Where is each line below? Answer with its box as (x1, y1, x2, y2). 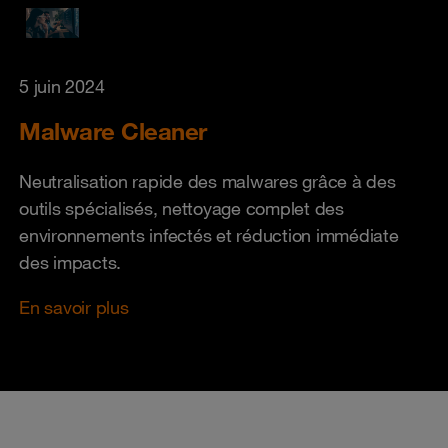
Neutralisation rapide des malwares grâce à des (19, 170, 396, 192)
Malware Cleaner (19, 116, 207, 146)
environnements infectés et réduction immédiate (19, 224, 399, 246)
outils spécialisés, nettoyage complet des (19, 197, 344, 219)
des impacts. (19, 251, 121, 273)
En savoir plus (19, 296, 129, 318)
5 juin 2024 (19, 75, 105, 97)
